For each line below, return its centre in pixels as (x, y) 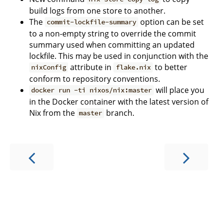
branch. (119, 113)
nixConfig (49, 67)
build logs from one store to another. (97, 10)
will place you (179, 90)
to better (170, 67)
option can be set (171, 22)
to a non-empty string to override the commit (113, 33)
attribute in (91, 67)
